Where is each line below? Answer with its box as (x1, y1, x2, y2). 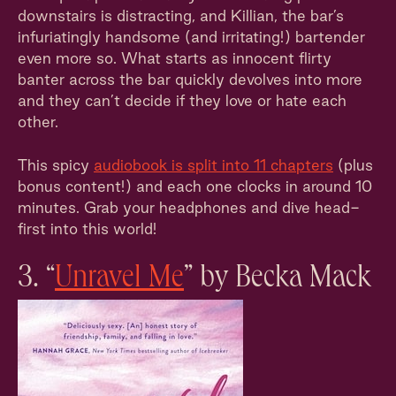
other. (18, 113, 58, 130)
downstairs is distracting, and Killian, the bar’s (18, 7, 344, 24)
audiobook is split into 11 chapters (94, 156, 333, 173)
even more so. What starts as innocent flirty (18, 49, 331, 66)
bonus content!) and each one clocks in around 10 (18, 178, 372, 194)
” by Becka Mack (184, 264, 371, 296)
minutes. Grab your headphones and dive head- (18, 199, 360, 216)
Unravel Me (55, 264, 184, 296)
